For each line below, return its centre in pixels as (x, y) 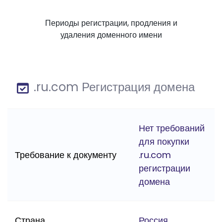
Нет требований (172, 128)
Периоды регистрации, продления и (111, 23)
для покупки (164, 142)
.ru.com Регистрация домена (113, 87)
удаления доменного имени (111, 35)
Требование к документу (66, 155)
